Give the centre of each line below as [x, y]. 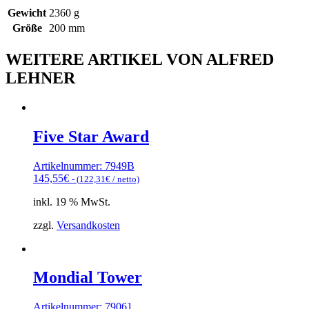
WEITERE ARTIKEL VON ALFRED [140, 59]
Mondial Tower [88, 278]
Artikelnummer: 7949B [84, 166]
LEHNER [40, 78]
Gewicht [27, 12]
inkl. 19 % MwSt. [72, 201]
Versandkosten [88, 225]
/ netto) [125, 179]
